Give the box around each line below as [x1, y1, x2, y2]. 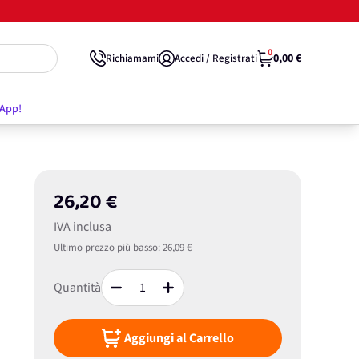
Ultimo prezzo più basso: [53, 240, 160, 255]
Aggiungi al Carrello [123, 329, 234, 347]
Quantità [53, 279, 101, 296]
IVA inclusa [53, 218, 111, 236]
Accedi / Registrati [175, 50, 257, 66]
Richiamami [106, 50, 159, 66]
